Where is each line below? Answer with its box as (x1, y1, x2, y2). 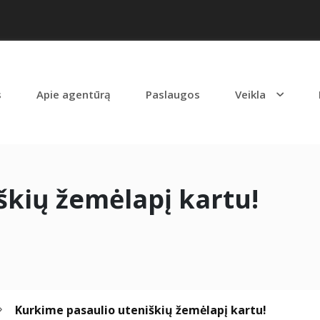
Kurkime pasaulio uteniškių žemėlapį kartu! (15, 301, 266, 318)
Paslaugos (146, 86, 201, 101)
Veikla (235, 86, 266, 101)
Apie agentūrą (36, 86, 111, 101)
